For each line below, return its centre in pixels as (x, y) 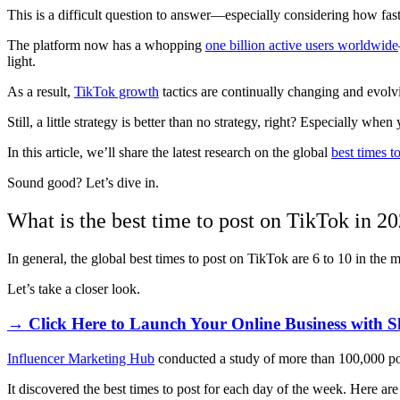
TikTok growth (117, 92)
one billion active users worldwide (302, 46)
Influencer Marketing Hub (81, 358)
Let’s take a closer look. (74, 289)
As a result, (41, 92)
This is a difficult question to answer (109, 15)
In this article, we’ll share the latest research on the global (169, 153)
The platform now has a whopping (106, 46)
